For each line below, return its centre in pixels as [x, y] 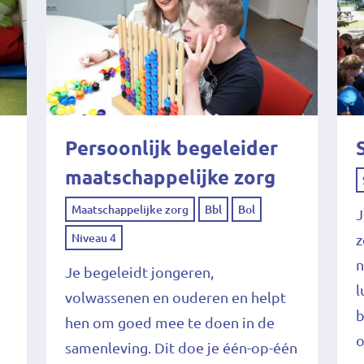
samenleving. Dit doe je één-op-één [181, 347]
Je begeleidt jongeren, [139, 272]
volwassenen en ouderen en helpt [175, 297]
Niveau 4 [93, 238]
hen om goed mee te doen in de [169, 322]
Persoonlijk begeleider [171, 148]
